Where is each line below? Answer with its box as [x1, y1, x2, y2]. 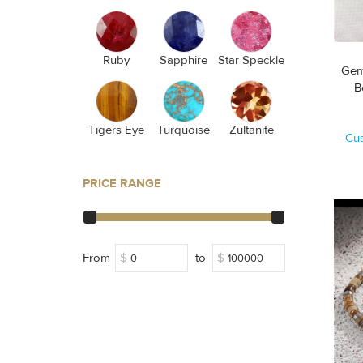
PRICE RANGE [83, 176, 161, 191]
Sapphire [160, 53, 208, 68]
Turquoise [157, 122, 211, 138]
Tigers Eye [88, 122, 145, 138]
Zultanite [228, 122, 274, 138]
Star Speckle [218, 53, 285, 68]
